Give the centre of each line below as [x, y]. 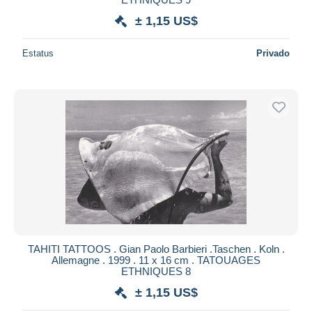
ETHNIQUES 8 [156, 271]
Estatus [38, 53]
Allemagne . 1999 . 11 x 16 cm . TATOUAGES [156, 260]
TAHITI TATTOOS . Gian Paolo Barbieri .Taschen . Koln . [156, 249]
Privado [273, 53]
